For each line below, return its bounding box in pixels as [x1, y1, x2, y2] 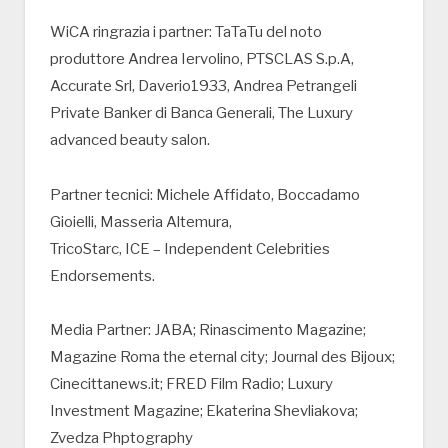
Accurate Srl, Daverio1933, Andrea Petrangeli [50, 76, 357, 95]
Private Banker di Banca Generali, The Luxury [50, 103, 353, 122]
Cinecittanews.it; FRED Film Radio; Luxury [50, 375, 333, 394]
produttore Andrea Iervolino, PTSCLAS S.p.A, [50, 49, 354, 68]
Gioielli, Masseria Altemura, [50, 212, 232, 231]
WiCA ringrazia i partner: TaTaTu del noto [50, 22, 322, 41]
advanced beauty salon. [50, 130, 210, 149]
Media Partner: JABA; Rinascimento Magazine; [50, 321, 366, 340]
